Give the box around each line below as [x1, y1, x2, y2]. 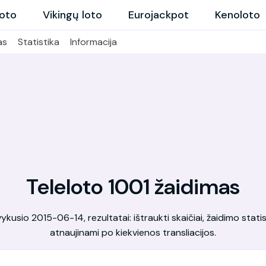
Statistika [18, 36, 59, 48]
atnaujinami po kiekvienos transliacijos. [50, 226, 216, 239]
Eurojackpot [128, 8, 189, 22]
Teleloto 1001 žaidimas [26, 173, 240, 201]
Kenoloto [215, 8, 260, 22]
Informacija [70, 36, 117, 48]
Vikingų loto [43, 8, 102, 22]
